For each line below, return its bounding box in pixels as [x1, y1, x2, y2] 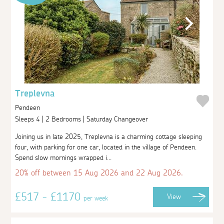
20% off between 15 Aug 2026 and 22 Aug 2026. [15, 168, 183, 177]
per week [83, 194, 108, 202]
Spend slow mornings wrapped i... [15, 154, 112, 161]
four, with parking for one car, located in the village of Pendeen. [15, 143, 197, 151]
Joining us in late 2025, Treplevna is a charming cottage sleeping [15, 133, 202, 140]
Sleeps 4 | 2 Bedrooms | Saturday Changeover [15, 115, 150, 123]
